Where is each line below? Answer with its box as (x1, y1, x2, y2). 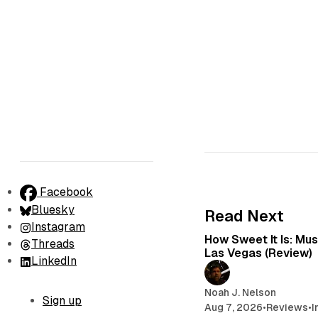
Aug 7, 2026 (204, 301, 263, 313)
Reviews (266, 301, 309, 313)
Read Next (204, 207, 285, 225)
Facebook (40, 185, 93, 199)
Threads (31, 237, 75, 251)
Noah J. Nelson (204, 286, 277, 298)
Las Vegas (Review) (204, 246, 313, 260)
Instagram (31, 220, 85, 234)
